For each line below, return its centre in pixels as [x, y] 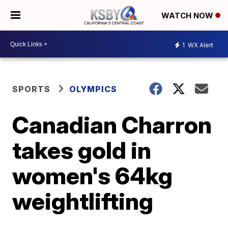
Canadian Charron [112, 125]
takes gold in [82, 150]
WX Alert [200, 45]
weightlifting [83, 201]
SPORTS [32, 89]
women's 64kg [93, 176]
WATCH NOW [188, 16]
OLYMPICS [93, 89]
